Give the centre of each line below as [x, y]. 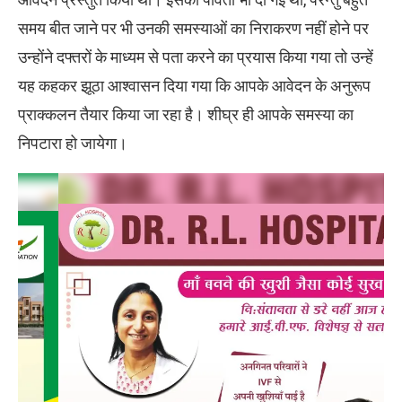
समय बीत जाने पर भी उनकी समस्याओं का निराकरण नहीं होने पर [193, 29]
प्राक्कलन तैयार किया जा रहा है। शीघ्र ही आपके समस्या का [186, 115]
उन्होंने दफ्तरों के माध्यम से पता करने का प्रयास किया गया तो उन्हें [196, 57]
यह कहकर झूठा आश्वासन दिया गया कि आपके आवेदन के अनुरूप [194, 86]
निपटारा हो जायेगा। [73, 144]
